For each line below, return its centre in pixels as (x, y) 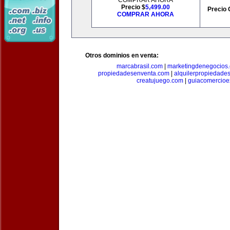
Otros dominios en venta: (122, 55)
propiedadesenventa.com (134, 73)
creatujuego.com (160, 81)
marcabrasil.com (140, 66)
